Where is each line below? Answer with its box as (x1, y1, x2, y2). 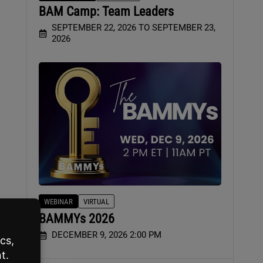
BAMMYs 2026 (38, 211, 114, 226)
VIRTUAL (83, 197, 109, 206)
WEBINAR (43, 197, 73, 206)
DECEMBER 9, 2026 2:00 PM (52, 230, 162, 240)
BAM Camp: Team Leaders (38, 4, 174, 19)
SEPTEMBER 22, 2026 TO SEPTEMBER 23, (52, 22, 216, 33)
